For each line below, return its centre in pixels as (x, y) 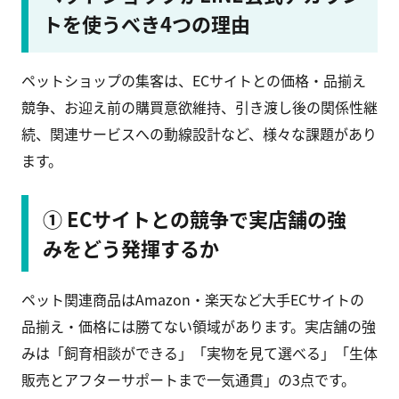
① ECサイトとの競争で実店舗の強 (195, 219)
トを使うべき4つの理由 (147, 24)
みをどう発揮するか (131, 248)
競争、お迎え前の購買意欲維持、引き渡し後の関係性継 (199, 107)
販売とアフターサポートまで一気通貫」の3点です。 (188, 380)
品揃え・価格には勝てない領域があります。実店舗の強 (199, 326)
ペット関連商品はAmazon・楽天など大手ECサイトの (193, 300)
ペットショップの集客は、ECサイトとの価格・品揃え (194, 81)
